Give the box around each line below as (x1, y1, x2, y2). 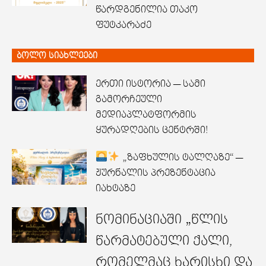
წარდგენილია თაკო (95, 4, 198, 16)
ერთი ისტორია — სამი (95, 78, 205, 90)
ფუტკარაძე (95, 20, 151, 31)
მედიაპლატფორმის (95, 109, 197, 121)
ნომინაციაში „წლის (95, 213, 228, 227)
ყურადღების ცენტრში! (95, 125, 208, 137)
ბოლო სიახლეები (17, 51, 97, 61)
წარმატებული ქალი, (95, 234, 232, 249)
